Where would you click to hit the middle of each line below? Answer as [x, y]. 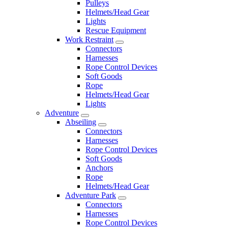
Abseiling [81, 122]
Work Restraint [89, 39]
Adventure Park [91, 195]
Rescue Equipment [116, 30]
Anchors [99, 167]
